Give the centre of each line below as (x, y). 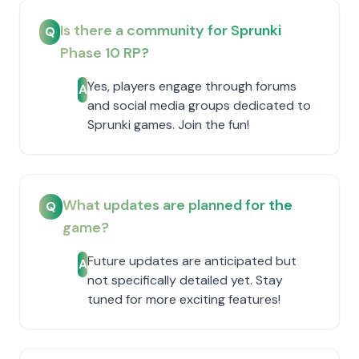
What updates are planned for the (178, 205)
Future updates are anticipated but (192, 261)
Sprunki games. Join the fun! (169, 125)
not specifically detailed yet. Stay (186, 280)
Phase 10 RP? (105, 53)
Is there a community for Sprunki (171, 30)
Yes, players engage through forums (192, 86)
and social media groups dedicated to (200, 105)
